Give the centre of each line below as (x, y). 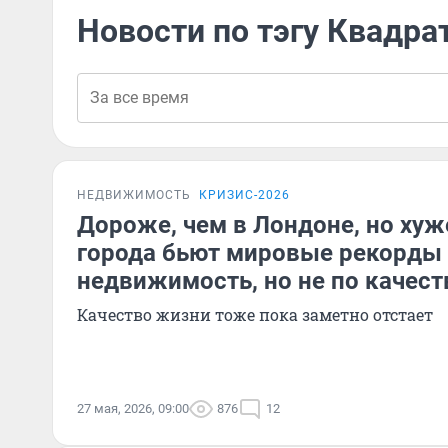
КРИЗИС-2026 (244, 195)
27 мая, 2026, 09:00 (133, 408)
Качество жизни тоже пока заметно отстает (255, 314)
